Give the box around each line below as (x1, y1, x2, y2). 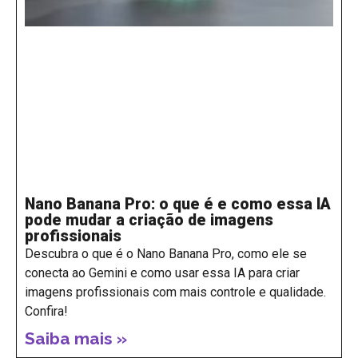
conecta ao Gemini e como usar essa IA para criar (25, 265, 300, 281)
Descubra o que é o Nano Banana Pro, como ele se (25, 246, 307, 262)
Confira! (25, 304, 68, 320)
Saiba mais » (25, 328, 127, 349)
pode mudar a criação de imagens (25, 211, 273, 230)
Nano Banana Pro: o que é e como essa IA (25, 195, 331, 214)
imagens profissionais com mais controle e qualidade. (25, 284, 326, 300)
